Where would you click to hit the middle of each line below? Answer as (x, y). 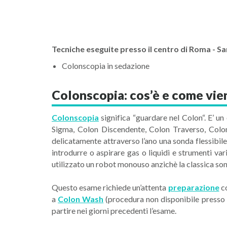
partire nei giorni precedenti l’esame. (114, 211)
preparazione (194, 187)
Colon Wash (81, 199)
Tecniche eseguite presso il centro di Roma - (134, 49)
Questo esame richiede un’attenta (110, 187)
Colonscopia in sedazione (106, 66)
